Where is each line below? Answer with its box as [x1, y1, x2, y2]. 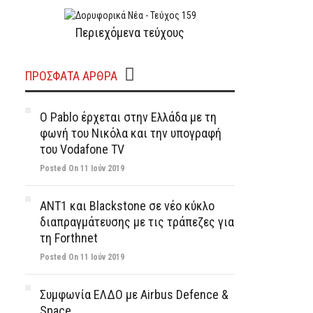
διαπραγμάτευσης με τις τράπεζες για [40, 214, 234, 229]
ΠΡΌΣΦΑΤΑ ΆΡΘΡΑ [25, 68, 117, 83]
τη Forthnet [40, 231, 98, 245]
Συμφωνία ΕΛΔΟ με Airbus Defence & [40, 287, 228, 302]
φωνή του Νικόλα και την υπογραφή [40, 126, 221, 140]
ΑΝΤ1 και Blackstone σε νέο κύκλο [40, 198, 214, 213]
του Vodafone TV [40, 142, 124, 156]
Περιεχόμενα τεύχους [75, 25, 184, 40]
